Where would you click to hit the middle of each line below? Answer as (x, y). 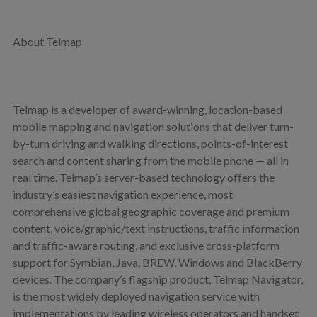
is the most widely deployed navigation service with (136, 296)
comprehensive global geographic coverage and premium (151, 211)
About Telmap (47, 41)
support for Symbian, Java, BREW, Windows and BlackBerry (157, 262)
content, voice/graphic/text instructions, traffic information (156, 228)
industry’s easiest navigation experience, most (122, 194)
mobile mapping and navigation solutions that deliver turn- (153, 126)
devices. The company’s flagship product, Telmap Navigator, (157, 279)
